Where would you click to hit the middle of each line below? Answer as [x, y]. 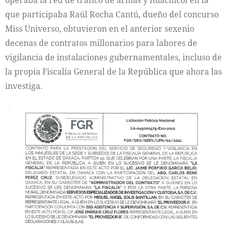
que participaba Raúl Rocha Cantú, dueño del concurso [112, 14]
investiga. [24, 86]
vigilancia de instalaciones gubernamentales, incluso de [113, 57]
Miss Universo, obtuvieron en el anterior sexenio [100, 28]
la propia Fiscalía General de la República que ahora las [113, 71]
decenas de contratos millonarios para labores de [101, 43]
